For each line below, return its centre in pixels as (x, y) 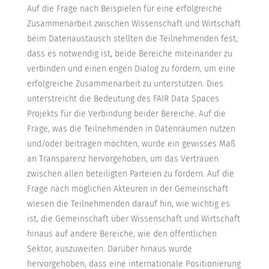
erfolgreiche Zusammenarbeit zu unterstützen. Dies (125, 84)
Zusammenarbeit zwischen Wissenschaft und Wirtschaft (134, 24)
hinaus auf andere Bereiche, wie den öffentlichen (122, 234)
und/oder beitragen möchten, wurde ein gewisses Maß (131, 144)
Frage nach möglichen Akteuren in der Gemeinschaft (127, 189)
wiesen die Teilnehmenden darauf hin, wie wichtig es (128, 204)
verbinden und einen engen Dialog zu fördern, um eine (131, 69)
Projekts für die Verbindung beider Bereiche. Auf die (126, 114)
